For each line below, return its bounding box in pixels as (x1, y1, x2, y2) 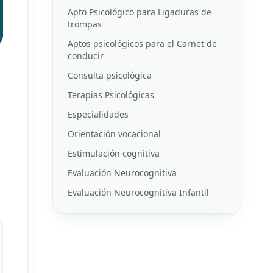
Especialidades (68, 108, 129, 121)
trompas (68, 18, 102, 30)
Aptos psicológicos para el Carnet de (68, 38, 217, 50)
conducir (68, 50, 104, 62)
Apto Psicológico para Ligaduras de (68, 6, 211, 18)
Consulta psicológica (68, 69, 152, 82)
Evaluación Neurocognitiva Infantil (68, 186, 209, 199)
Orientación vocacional (68, 128, 161, 140)
